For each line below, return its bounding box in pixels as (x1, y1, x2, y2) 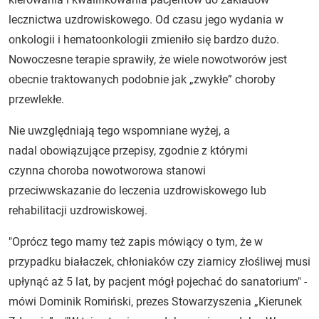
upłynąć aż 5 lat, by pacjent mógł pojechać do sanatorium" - (9, 274, 307, 288)
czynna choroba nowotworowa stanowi (9, 163, 206, 177)
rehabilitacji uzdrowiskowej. (9, 203, 147, 217)
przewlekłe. (9, 92, 64, 106)
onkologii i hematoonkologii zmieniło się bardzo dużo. (9, 32, 279, 46)
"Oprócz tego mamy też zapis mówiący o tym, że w (9, 234, 263, 249)
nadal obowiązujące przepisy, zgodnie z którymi (9, 143, 248, 157)
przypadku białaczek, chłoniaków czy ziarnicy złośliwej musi (9, 254, 310, 268)
